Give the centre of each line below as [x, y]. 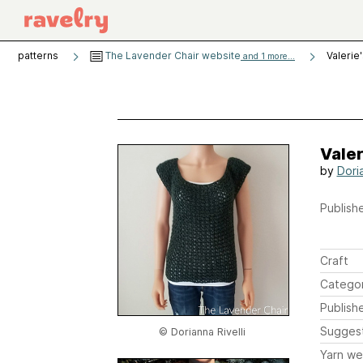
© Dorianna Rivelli [202, 332]
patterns [38, 56]
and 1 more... [268, 56]
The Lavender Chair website [172, 56]
